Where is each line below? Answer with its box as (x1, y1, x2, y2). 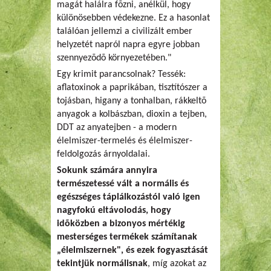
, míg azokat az (148, 259, 206, 269)
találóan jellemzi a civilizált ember (57, 27, 192, 36)
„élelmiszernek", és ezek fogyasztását (57, 246, 208, 255)
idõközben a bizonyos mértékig (57, 219, 185, 229)
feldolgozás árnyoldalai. (57, 149, 150, 159)
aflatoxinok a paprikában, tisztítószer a (57, 83, 207, 93)
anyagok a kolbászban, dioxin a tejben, (57, 109, 207, 119)
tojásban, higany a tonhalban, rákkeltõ (57, 96, 206, 106)
